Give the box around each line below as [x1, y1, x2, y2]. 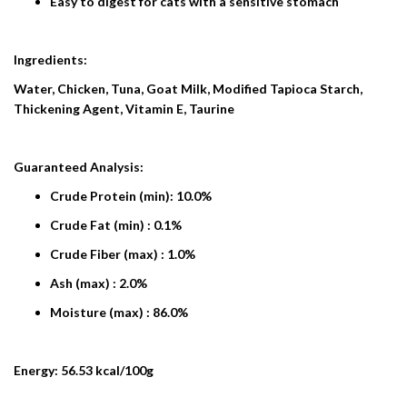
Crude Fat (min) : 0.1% [50, 217, 182, 233]
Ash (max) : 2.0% [50, 275, 147, 291]
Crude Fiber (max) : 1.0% [50, 246, 195, 262]
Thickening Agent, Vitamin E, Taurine [14, 101, 234, 116]
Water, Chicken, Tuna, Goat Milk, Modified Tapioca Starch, [14, 81, 362, 96]
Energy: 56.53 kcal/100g [14, 362, 154, 378]
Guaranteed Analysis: [14, 159, 144, 174]
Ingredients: [14, 52, 87, 67]
